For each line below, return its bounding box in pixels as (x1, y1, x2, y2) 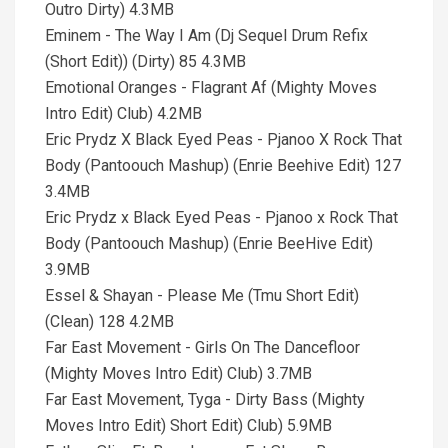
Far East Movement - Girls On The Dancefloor (45, 338, 360, 357)
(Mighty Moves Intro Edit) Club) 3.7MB (45, 364, 312, 383)
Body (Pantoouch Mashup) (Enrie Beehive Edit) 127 (45, 156, 401, 175)
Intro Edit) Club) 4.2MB (45, 104, 202, 123)
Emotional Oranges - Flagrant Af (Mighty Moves (45, 78, 377, 97)
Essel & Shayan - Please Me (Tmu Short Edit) (45, 286, 359, 305)
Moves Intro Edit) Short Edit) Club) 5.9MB (45, 416, 332, 435)
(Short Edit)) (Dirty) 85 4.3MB (45, 52, 246, 71)
